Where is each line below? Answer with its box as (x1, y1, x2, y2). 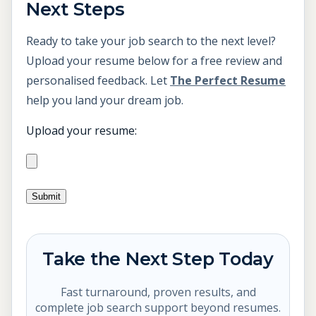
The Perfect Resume (170, 73, 286, 89)
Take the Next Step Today (42, 248, 274, 270)
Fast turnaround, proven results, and (60, 284, 256, 300)
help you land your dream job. (26, 92, 183, 109)
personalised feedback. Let (26, 73, 170, 89)
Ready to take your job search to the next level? (26, 33, 276, 49)
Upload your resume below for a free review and (26, 53, 282, 69)
